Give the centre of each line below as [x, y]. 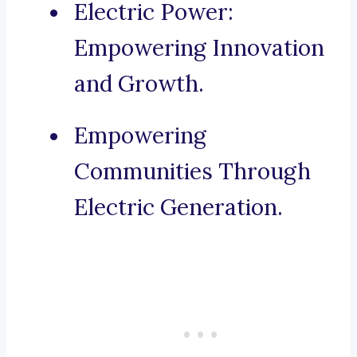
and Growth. [139, 84]
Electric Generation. [178, 208]
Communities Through [192, 172]
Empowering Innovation [199, 48]
